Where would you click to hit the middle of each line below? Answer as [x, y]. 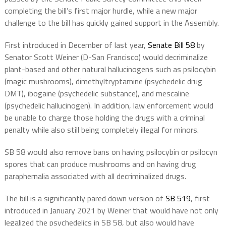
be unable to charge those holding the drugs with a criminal [104, 118]
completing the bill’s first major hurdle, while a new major [101, 11]
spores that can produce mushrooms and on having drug [100, 164]
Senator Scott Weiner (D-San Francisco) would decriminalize [106, 57]
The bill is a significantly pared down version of [85, 199]
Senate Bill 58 [171, 45]
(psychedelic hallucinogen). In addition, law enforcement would [109, 106]
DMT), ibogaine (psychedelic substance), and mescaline [97, 94]
